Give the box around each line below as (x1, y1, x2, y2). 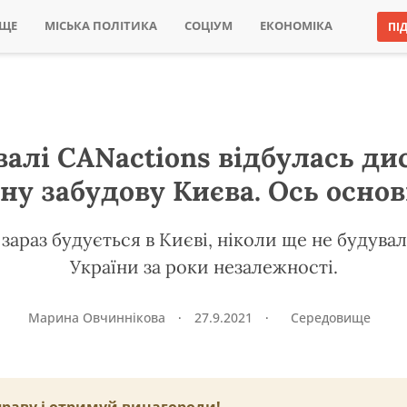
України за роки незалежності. (69, 255, 338, 278)
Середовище (290, 309, 371, 326)
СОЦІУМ (184, 18, 233, 34)
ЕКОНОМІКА (259, 18, 333, 34)
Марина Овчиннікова (27, 309, 169, 326)
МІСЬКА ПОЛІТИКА (44, 18, 157, 34)
